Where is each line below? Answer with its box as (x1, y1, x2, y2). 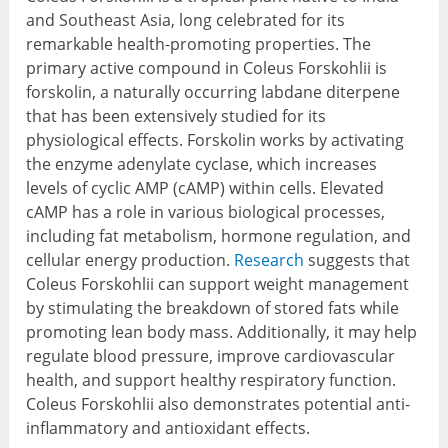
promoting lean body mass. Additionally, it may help (26, 321, 418, 344)
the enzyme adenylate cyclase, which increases (26, 153, 378, 176)
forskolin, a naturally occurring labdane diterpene (26, 81, 401, 104)
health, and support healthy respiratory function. (26, 369, 397, 392)
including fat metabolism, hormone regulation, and (26, 225, 412, 248)
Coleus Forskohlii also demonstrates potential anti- (26, 393, 411, 416)
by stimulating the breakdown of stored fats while (26, 297, 400, 320)
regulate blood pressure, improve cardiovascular (26, 345, 396, 368)
